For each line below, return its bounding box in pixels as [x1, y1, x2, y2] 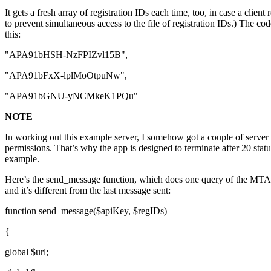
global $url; [5, 246, 48, 257]
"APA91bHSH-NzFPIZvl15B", [5, 49, 128, 60]
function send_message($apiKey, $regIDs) [5, 205, 167, 216]
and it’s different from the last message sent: [5, 184, 171, 195]
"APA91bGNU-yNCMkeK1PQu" [5, 90, 138, 101]
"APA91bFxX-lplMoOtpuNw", [5, 70, 127, 80]
